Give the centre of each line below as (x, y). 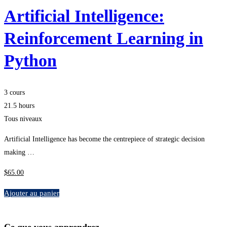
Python (30, 61)
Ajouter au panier (32, 193)
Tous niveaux (23, 119)
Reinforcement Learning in (104, 39)
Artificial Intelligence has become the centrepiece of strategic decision (104, 139)
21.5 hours (19, 106)
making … (19, 153)
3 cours (14, 93)
